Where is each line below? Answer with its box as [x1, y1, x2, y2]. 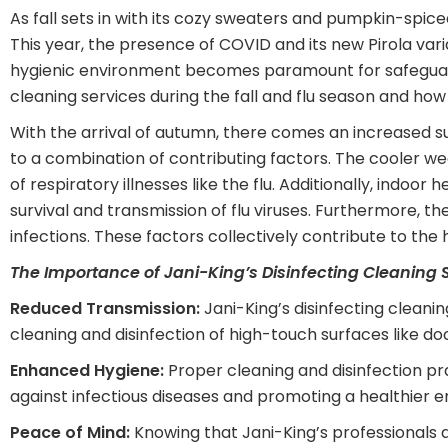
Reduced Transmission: [10, 297, 200, 321]
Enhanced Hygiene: [10, 359, 164, 383]
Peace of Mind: [10, 421, 130, 445]
